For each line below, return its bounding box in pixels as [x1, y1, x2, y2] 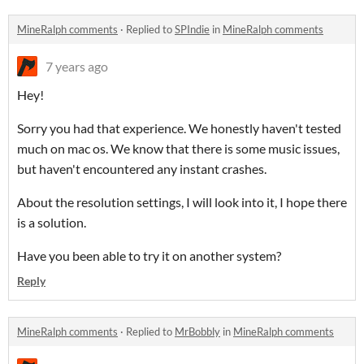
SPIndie [175, 23, 210, 37]
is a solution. [17, 214, 86, 231]
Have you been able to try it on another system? [17, 248, 281, 264]
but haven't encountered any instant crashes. [17, 161, 266, 177]
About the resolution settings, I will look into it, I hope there [17, 194, 347, 210]
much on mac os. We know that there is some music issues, [17, 141, 340, 157]
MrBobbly [175, 325, 220, 339]
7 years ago [45, 58, 108, 75]
